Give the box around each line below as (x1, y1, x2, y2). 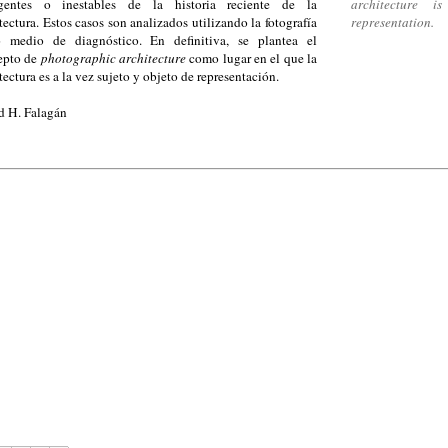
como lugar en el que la (185, 48, 317, 67)
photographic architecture (37, 48, 186, 67)
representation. (351, 12, 435, 31)
